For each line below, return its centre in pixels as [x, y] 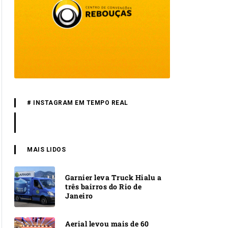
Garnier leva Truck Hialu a [113, 177]
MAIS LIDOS [46, 149]
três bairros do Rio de [103, 186]
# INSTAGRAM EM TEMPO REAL [78, 103]
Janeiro [79, 195]
